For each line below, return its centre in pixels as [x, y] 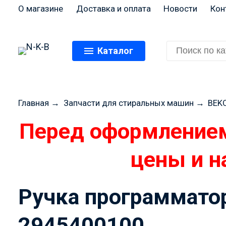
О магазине [41, 8]
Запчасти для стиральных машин [128, 103]
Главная [34, 103]
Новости [181, 8]
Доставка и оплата [113, 8]
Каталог [116, 50]
